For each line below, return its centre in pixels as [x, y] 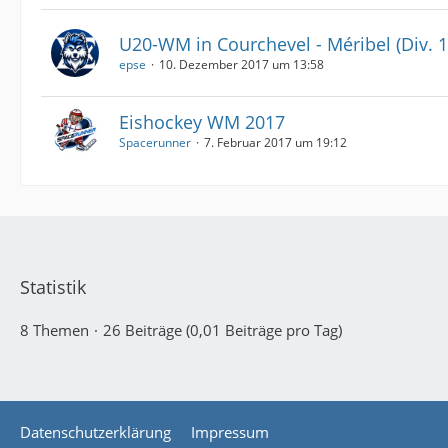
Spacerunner [155, 142]
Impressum [230, 432]
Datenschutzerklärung [95, 432]
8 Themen [54, 330]
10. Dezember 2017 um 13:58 [241, 64]
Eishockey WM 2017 [202, 122]
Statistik [53, 287]
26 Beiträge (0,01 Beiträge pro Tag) [222, 330]
